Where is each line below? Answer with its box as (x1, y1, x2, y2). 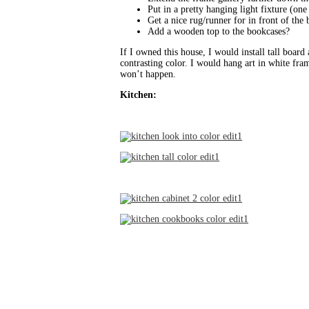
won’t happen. (120, 69, 176, 80)
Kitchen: (120, 90, 157, 101)
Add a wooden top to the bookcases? (148, 26, 290, 37)
